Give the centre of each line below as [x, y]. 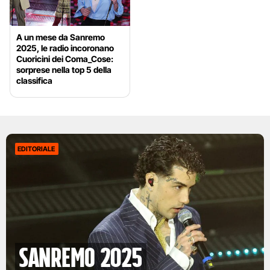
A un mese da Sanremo [61, 37]
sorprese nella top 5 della [64, 70]
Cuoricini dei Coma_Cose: [65, 59]
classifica [34, 81]
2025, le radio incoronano [65, 48]
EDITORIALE [36, 149]
